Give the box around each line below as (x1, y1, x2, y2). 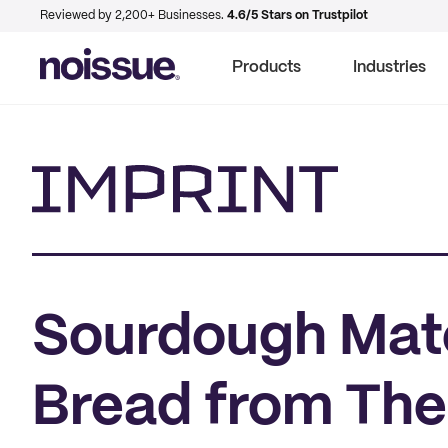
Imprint (31, 216, 85, 231)
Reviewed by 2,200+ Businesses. (40, 10, 227, 21)
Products (232, 60, 301, 75)
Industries (353, 60, 426, 75)
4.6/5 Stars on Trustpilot (227, 10, 368, 21)
